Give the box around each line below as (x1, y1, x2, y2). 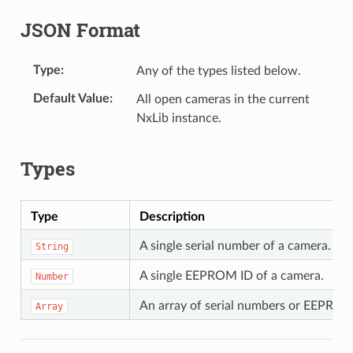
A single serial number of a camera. (139, 239, 331, 252)
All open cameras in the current (136, 92, 310, 106)
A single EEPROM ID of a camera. (139, 269, 324, 282)
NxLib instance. (136, 111, 221, 124)
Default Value (32, 91, 110, 105)
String (35, 240, 69, 252)
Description (139, 210, 205, 223)
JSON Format (20, 17, 140, 43)
